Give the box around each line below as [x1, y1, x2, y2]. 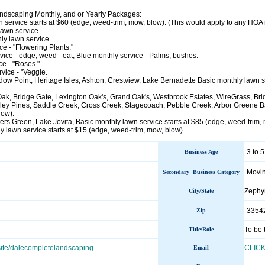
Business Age [184, 148, 218, 155]
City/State [188, 188, 214, 194]
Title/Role [188, 226, 214, 232]
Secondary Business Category [162, 169, 240, 175]
